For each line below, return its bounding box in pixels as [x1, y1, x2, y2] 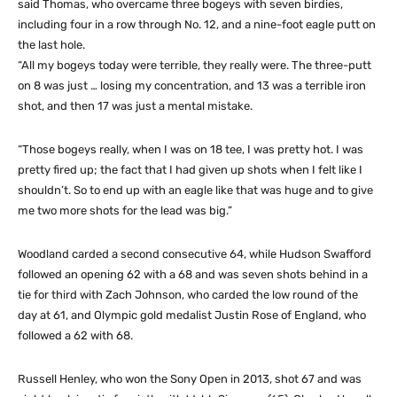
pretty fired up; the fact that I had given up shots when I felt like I [18, 162, 362, 176]
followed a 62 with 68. [18, 328, 133, 342]
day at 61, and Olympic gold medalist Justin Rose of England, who [18, 307, 366, 322]
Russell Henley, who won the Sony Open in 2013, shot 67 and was [18, 371, 362, 385]
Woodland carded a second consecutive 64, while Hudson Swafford [18, 246, 371, 261]
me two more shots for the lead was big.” [18, 203, 232, 217]
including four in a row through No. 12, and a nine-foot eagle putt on [18, 17, 376, 31]
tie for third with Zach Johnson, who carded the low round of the [18, 287, 358, 301]
